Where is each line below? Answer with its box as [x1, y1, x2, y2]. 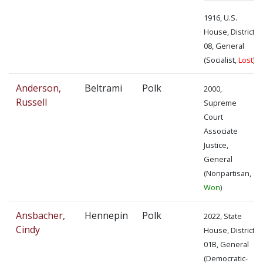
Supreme [204, 97, 237, 109]
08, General [204, 41, 244, 52]
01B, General [204, 239, 249, 250]
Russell [16, 96, 47, 109]
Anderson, [16, 82, 61, 95]
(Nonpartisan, [204, 168, 251, 179]
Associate [204, 126, 238, 137]
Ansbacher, [16, 209, 65, 222]
